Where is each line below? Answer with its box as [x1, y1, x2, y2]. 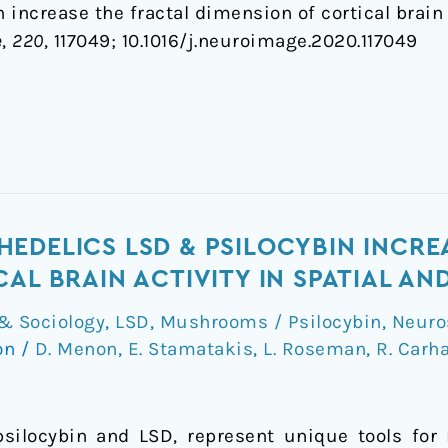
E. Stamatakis [127, 337, 253, 360]
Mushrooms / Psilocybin [159, 310, 382, 333]
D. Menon [34, 337, 118, 360]
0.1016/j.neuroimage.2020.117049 [128, 30, 418, 53]
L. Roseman [263, 337, 366, 360]
